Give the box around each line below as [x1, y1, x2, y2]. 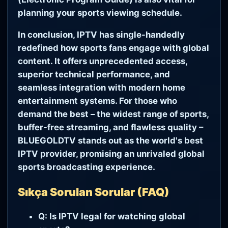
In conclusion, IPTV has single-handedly [18, 30, 185, 40]
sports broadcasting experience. [18, 162, 155, 173]
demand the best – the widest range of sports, [18, 109, 209, 120]
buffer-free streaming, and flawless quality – [18, 122, 203, 133]
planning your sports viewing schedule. [18, 8, 182, 18]
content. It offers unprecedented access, [18, 56, 187, 67]
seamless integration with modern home [18, 82, 185, 93]
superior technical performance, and [18, 69, 170, 80]
